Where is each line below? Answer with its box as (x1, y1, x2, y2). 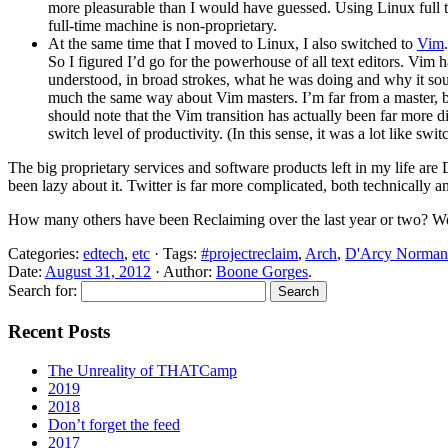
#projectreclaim (201, 245, 298, 263)
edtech (83, 245, 124, 263)
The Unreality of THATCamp (48, 361, 237, 379)
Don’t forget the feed (48, 415, 180, 433)
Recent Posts (8, 321, 110, 343)
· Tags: (150, 245, 201, 263)
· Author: (151, 263, 216, 281)
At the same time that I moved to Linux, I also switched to (48, 35, 417, 53)
